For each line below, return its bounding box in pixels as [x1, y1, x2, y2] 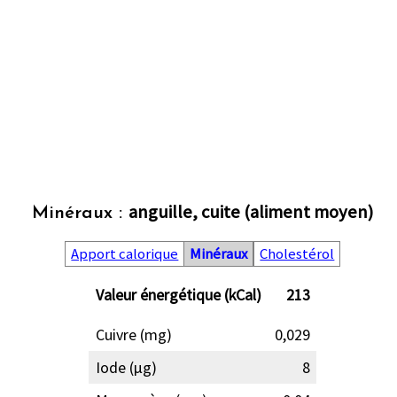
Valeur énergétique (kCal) [95, 284, 261, 306]
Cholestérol [260, 245, 335, 264]
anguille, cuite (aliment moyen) [128, 200, 374, 224]
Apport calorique [71, 245, 179, 264]
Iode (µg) [95, 357, 157, 378]
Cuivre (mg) [95, 324, 172, 346]
